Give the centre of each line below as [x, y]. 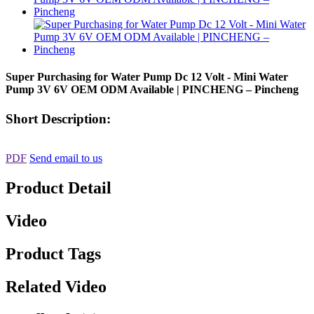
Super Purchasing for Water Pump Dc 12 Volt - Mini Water [147, 77]
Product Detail [59, 188]
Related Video [56, 286]
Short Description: [58, 118]
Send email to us [66, 158]
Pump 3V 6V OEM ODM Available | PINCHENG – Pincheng [152, 90]
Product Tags [53, 253]
